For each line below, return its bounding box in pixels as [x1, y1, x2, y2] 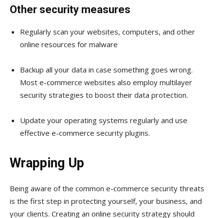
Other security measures [10, 3, 130, 16]
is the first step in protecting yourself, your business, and [10, 196, 202, 206]
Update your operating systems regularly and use [20, 115, 187, 125]
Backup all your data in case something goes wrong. [20, 64, 193, 74]
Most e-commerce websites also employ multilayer [20, 77, 192, 87]
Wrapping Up [10, 155, 84, 171]
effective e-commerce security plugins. [20, 127, 150, 138]
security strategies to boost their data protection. [20, 90, 188, 100]
